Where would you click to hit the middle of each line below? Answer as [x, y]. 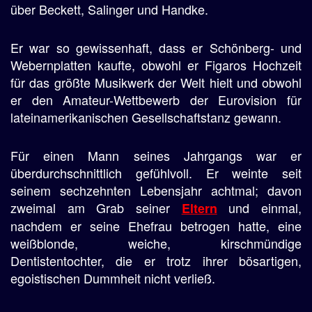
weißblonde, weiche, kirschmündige [156, 243]
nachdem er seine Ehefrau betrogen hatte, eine [156, 226]
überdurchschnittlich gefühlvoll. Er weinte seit [156, 173]
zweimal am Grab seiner [96, 208]
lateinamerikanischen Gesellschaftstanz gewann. [146, 117]
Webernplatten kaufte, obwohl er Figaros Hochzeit [156, 65]
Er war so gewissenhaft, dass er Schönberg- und [156, 47]
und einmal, [259, 208]
